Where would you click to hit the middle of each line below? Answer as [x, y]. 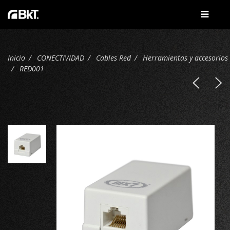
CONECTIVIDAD [61, 58]
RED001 [32, 69]
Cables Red [113, 58]
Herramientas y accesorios [185, 58]
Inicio [16, 58]
